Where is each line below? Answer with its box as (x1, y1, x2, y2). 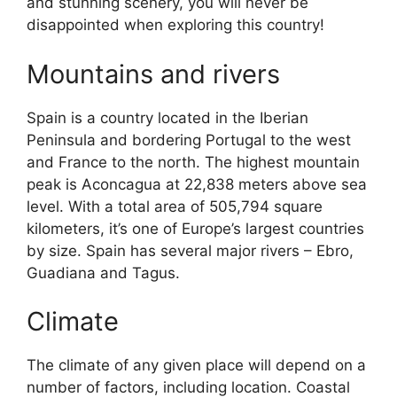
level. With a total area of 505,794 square (27, 197, 323, 215)
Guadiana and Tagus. (27, 263, 180, 282)
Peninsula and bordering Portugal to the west (27, 130, 351, 149)
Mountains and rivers (27, 58, 280, 90)
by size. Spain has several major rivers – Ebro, (27, 241, 354, 260)
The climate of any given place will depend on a (27, 356, 366, 375)
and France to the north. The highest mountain (27, 152, 360, 171)
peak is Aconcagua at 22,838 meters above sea (27, 175, 367, 193)
